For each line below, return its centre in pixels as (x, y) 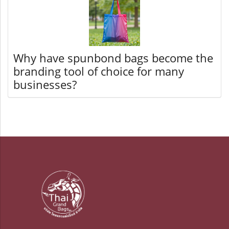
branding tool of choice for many (99, 71)
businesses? (45, 85)
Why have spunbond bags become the (113, 58)
